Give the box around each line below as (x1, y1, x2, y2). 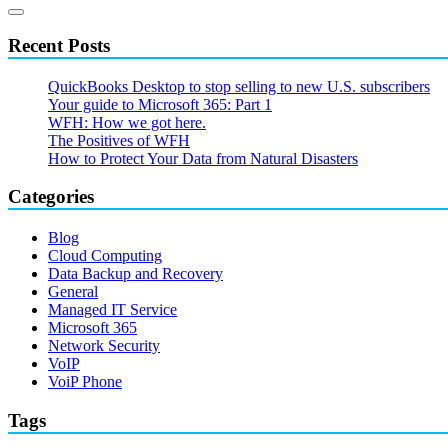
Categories (8, 186, 94, 208)
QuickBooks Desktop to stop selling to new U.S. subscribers (48, 77, 430, 95)
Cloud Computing (48, 247, 162, 265)
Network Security (48, 337, 160, 355)
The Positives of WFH (48, 131, 190, 149)
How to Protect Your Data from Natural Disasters (48, 149, 358, 167)
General (48, 283, 98, 301)
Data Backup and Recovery (48, 265, 223, 283)
